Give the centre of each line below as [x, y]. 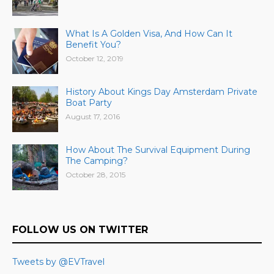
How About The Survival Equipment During [158, 150]
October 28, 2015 [95, 175]
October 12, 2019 [94, 59]
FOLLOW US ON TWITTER [80, 230]
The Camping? [97, 161]
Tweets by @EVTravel [58, 262]
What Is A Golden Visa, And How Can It [149, 34]
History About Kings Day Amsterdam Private [161, 92]
